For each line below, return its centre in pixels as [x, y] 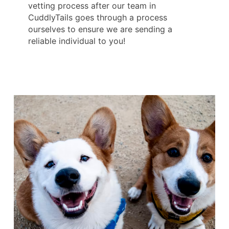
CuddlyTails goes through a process [98, 18]
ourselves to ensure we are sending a [100, 29]
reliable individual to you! [77, 41]
